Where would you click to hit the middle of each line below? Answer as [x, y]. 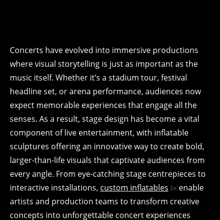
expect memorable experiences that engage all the [103, 105]
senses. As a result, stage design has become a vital [105, 119]
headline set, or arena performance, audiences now [105, 91]
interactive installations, [55, 188]
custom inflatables [134, 188]
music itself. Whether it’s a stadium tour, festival [98, 78]
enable [190, 188]
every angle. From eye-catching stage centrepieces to [108, 174]
